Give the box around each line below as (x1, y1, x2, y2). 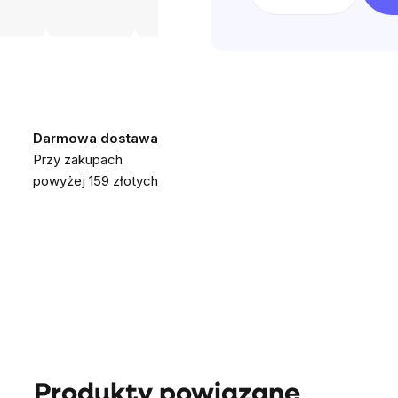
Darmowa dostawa (32, 130, 158, 147)
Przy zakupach (32, 151, 123, 168)
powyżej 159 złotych (32, 172, 158, 189)
